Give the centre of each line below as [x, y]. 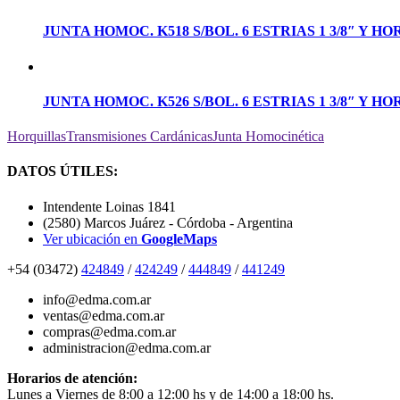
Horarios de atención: [72, 378]
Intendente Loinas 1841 [109, 206]
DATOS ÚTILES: [62, 171]
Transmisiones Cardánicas [139, 137]
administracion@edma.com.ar [127, 347]
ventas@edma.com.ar [104, 315]
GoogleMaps [179, 238]
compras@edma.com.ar [109, 331]
